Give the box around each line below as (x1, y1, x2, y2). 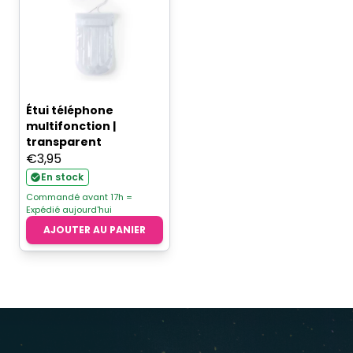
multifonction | (26, 118, 116, 135)
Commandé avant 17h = (26, 191, 132, 204)
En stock (41, 170, 84, 184)
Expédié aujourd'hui (26, 203, 112, 217)
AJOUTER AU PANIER (43, 223, 146, 237)
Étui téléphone (26, 102, 113, 119)
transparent (26, 134, 102, 150)
